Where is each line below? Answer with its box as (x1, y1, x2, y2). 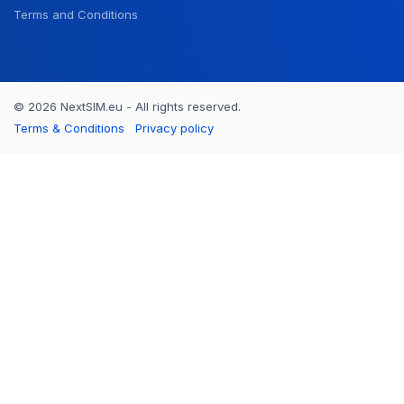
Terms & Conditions (14, 121, 124, 136)
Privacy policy (135, 121, 214, 136)
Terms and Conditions (14, 7, 138, 23)
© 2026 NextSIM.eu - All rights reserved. (14, 99, 241, 115)
